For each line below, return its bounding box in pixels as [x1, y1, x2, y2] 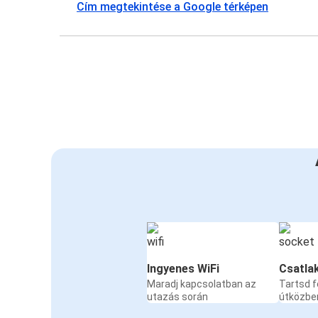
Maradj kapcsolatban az [147, 278, 256, 290]
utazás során [147, 291, 208, 303]
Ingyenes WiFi [147, 262, 219, 276]
